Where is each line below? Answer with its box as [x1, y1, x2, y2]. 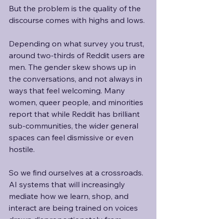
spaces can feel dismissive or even [9, 132, 135, 142]
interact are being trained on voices [9, 203, 140, 213]
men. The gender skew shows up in [9, 62, 138, 72]
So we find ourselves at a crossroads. [9, 168, 145, 177]
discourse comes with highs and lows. [9, 15, 145, 25]
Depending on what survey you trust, [9, 39, 146, 48]
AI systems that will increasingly [9, 179, 127, 189]
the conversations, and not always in [9, 74, 144, 84]
